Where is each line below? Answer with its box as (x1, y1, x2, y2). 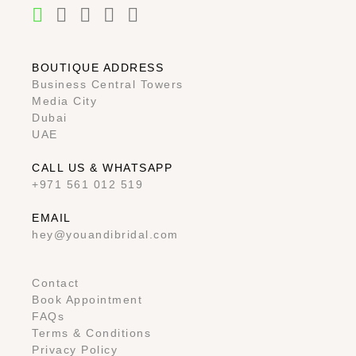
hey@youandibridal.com (32, 228, 179, 242)
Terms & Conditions (32, 327, 152, 340)
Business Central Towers (32, 78, 184, 91)
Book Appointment (32, 293, 143, 307)
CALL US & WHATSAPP (32, 161, 173, 175)
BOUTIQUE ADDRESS (32, 61, 164, 75)
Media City (32, 95, 98, 108)
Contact (32, 277, 79, 290)
